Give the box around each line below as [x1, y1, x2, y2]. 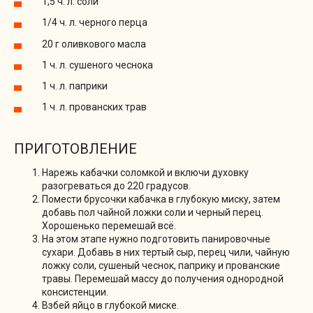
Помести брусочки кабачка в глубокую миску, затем [42, 193, 280, 205]
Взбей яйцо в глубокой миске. [42, 299, 179, 311]
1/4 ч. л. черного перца [42, 17, 147, 29]
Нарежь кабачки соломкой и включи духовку [42, 166, 249, 178]
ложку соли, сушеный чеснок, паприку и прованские [42, 259, 280, 271]
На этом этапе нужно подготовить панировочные [42, 233, 270, 245]
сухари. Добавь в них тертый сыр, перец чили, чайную [42, 246, 290, 258]
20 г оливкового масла [42, 38, 146, 50]
